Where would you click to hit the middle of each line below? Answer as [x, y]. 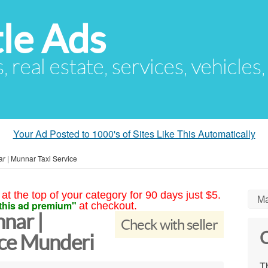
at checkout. [108, 206]
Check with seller [169, 225]
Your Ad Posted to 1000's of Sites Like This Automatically [134, 134]
